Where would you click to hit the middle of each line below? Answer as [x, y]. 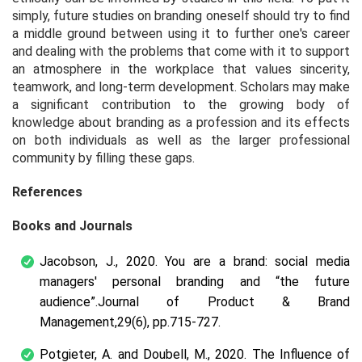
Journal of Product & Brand [224, 301]
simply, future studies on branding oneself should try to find [181, 15]
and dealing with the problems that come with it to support [181, 51]
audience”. [69, 301]
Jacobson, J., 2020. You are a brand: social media [195, 261]
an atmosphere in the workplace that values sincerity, [181, 69]
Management [77, 322]
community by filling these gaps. [103, 158]
